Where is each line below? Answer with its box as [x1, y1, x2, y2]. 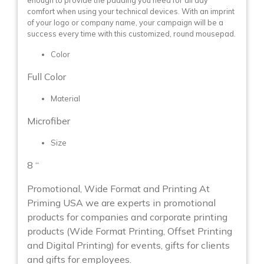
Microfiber [27, 115, 70, 127]
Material [51, 94, 80, 104]
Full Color [27, 71, 66, 83]
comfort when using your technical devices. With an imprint [27, 6, 235, 16]
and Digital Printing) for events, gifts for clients [27, 239, 230, 252]
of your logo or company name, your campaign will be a [27, 18, 223, 28]
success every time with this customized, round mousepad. [27, 29, 236, 39]
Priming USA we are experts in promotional [27, 197, 216, 209]
